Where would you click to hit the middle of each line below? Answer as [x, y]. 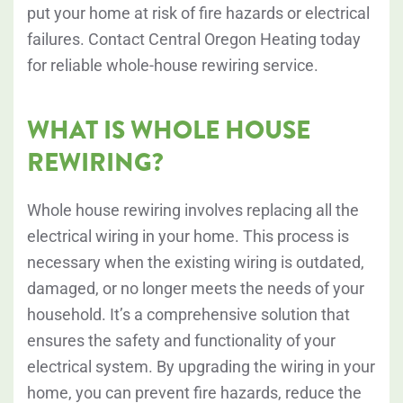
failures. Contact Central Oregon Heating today [194, 40]
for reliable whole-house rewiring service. [173, 66]
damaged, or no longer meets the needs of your [196, 289]
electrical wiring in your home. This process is [188, 237]
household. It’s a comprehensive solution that [188, 315]
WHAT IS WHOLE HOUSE [169, 130]
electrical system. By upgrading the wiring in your [201, 367]
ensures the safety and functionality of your [181, 341]
